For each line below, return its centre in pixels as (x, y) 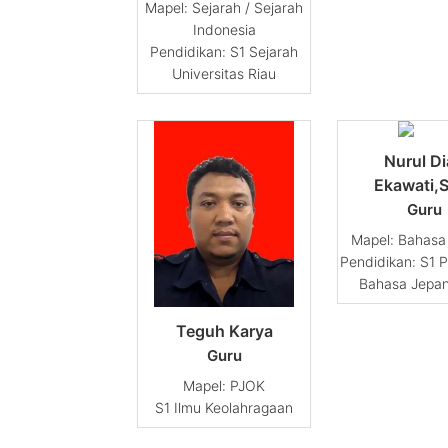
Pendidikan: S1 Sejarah (224, 51)
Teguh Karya (224, 331)
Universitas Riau (224, 73)
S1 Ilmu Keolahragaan (224, 408)
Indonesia (224, 29)
